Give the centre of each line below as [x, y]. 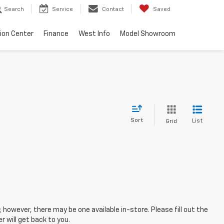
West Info [94, 34]
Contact [113, 9]
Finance [56, 34]
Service [62, 9]
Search [14, 9]
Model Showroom [148, 34]
